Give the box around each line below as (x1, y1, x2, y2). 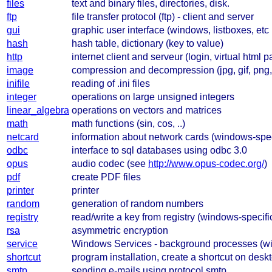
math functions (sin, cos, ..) (72, 118, 185, 129)
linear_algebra (7, 104, 69, 115)
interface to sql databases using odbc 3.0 (72, 144, 247, 155)
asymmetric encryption (72, 225, 168, 236)
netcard (7, 131, 39, 142)
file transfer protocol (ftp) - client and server (72, 11, 254, 22)
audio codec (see (72, 158, 148, 169)
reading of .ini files (72, 78, 150, 89)
